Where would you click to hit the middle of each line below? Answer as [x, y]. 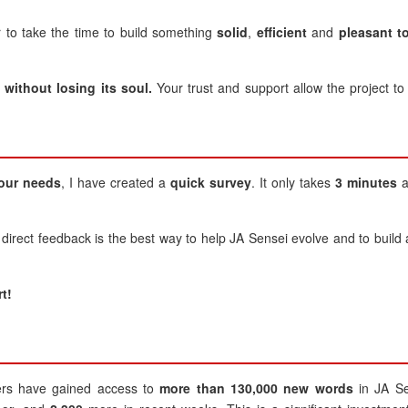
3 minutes [367, 182]
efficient [281, 32]
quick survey [211, 182]
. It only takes [294, 182]
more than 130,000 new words [256, 388]
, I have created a [115, 182]
